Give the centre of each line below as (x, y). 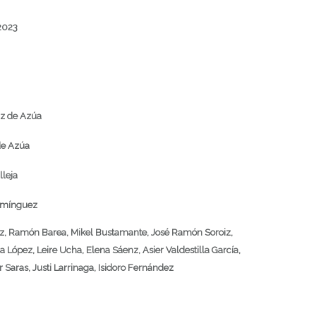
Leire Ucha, (60, 250)
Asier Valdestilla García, (192, 250)
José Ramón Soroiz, (192, 233)
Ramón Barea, (38, 233)
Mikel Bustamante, (110, 233)
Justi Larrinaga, (64, 268)
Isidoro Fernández (136, 268)
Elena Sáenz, (113, 250)
